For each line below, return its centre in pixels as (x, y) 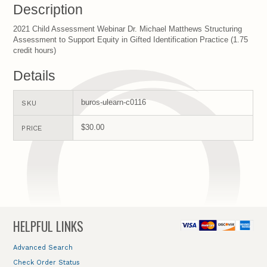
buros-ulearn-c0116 (114, 103)
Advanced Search (43, 247)
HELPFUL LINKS (49, 226)
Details (35, 76)
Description (48, 9)
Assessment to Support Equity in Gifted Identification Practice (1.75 (131, 39)
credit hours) (35, 50)
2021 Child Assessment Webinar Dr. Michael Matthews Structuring (128, 29)
